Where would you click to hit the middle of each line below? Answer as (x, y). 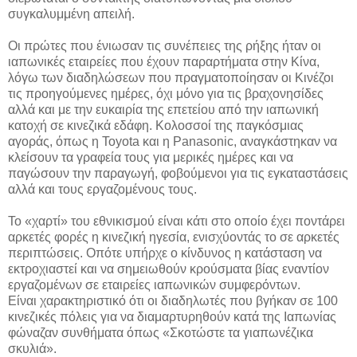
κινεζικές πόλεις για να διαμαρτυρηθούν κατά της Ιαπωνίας (172, 316)
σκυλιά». (32, 348)
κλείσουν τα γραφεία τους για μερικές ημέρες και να (151, 157)
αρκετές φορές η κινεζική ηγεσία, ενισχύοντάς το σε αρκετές (174, 237)
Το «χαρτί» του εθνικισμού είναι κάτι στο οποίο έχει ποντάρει (177, 221)
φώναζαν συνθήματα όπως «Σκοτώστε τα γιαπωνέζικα (161, 332)
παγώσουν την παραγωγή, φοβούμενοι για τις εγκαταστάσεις (178, 173)
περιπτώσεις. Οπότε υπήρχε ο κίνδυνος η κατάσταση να (165, 253)
